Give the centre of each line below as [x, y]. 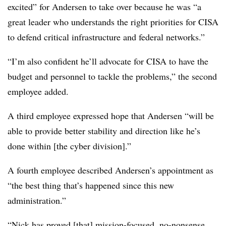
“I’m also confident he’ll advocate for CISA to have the [108, 61]
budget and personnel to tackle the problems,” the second [112, 76]
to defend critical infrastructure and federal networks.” [106, 37]
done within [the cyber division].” [69, 146]
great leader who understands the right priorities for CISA [113, 22]
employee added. [38, 91]
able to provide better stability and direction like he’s [104, 131]
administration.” [37, 200]
